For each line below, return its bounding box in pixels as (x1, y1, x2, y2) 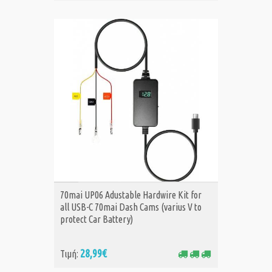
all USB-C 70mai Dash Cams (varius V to (60, 202, 202, 213)
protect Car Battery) (60, 214, 133, 225)
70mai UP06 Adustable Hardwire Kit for (60, 189, 202, 201)
